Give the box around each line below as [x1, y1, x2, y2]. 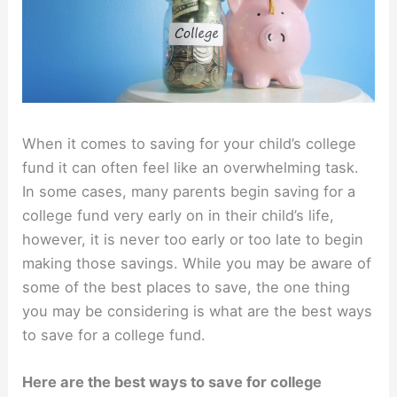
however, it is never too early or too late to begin [22, 230, 364, 248]
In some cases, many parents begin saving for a [22, 182, 356, 200]
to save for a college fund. [22, 325, 211, 344]
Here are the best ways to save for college [22, 373, 323, 392]
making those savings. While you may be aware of [22, 253, 372, 272]
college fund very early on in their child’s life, [22, 206, 335, 224]
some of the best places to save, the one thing [22, 277, 351, 296]
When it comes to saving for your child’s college [22, 134, 357, 152]
